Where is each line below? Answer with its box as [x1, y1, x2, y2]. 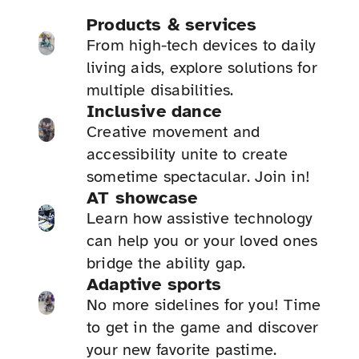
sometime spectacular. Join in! [87, 167, 310, 188]
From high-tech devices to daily [87, 35, 317, 56]
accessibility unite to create [87, 144, 288, 165]
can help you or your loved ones [87, 231, 318, 252]
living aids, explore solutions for [87, 58, 317, 79]
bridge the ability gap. [87, 253, 246, 274]
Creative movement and [87, 122, 260, 143]
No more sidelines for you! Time [87, 295, 321, 316]
